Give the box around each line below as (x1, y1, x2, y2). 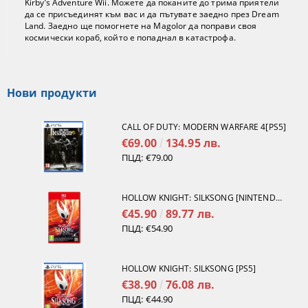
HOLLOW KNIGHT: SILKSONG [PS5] (121, 263, 256, 275)
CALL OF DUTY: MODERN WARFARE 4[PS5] (121, 121, 287, 133)
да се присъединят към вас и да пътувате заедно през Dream (25, 8, 279, 21)
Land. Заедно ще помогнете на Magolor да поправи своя (25, 20, 257, 32)
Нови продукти (7, 85, 98, 101)
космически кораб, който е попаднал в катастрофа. (25, 32, 236, 44)
